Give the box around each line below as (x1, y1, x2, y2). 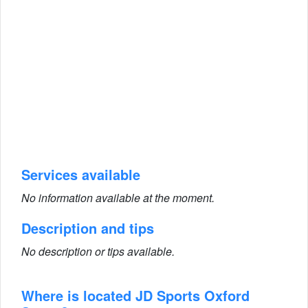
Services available (21, 164, 140, 184)
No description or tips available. (21, 243, 175, 259)
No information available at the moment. (21, 190, 214, 206)
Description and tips (21, 218, 154, 238)
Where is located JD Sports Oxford (21, 285, 250, 305)
